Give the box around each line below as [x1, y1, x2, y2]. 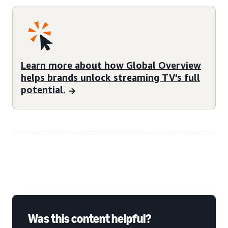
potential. [21, 84, 66, 96]
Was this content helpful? [28, 211, 151, 226]
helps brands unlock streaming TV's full [21, 72, 200, 83]
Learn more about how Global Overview [21, 60, 201, 71]
